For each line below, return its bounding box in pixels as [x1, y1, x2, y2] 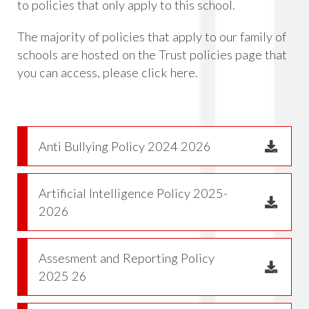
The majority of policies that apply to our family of [17, 29, 286, 44]
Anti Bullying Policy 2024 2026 [39, 139, 211, 154]
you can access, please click [17, 65, 170, 80]
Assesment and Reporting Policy [39, 250, 215, 266]
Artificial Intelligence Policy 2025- [39, 186, 228, 201]
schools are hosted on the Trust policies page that [17, 47, 287, 62]
